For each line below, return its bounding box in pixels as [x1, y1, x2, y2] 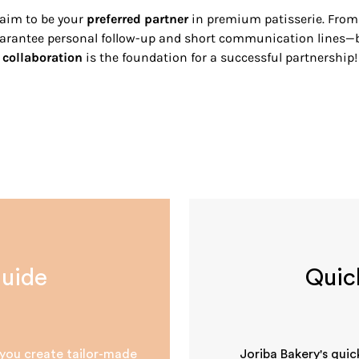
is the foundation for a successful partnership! [82, 49, 357, 65]
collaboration [2, 49, 83, 65]
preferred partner [86, 10, 188, 26]
